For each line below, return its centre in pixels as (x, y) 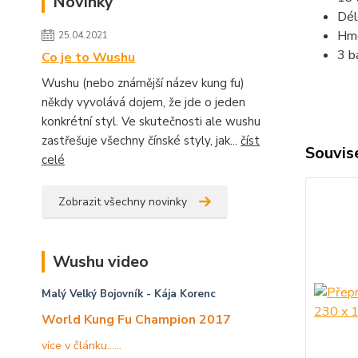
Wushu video (101, 261)
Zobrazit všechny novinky (123, 201)
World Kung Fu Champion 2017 (136, 319)
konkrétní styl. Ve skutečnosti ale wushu (151, 121)
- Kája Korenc (179, 294)
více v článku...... (82, 345)
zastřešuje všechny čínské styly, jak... (141, 140)
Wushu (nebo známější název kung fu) (143, 83)
